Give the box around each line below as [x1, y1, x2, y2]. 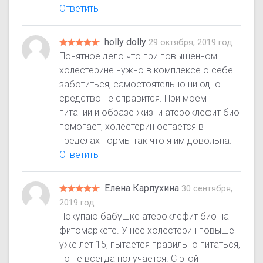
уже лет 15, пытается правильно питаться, [59, 239, 241, 251]
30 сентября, [181, 184, 233, 194]
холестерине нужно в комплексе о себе [59, 65, 234, 76]
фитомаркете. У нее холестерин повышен [59, 225, 240, 237]
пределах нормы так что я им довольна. [59, 135, 232, 147]
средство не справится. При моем [59, 93, 207, 104]
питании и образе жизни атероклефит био [59, 107, 240, 119]
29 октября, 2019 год [149, 38, 233, 48]
